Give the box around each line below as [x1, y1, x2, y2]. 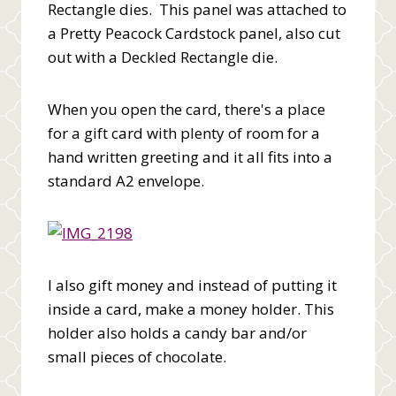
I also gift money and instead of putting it [48, 274, 337, 295]
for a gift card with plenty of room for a [48, 122, 320, 143]
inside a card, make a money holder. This [48, 298, 334, 319]
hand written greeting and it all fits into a [48, 146, 332, 167]
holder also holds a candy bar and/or [48, 322, 307, 343]
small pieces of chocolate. [48, 346, 226, 367]
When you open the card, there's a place [48, 98, 325, 119]
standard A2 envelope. [48, 170, 204, 191]
